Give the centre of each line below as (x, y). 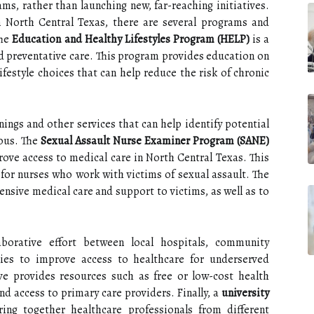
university (245, 293)
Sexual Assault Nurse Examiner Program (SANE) (155, 141)
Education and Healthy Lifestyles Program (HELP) (131, 39)
